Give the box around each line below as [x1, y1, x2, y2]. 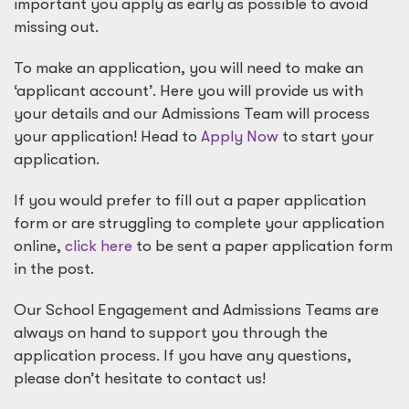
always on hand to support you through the [14, 324, 328, 341]
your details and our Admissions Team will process [14, 105, 370, 122]
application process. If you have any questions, [14, 347, 351, 364]
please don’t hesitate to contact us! [14, 370, 266, 387]
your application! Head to [14, 128, 201, 145]
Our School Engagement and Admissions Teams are [14, 301, 379, 319]
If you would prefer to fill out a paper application [14, 192, 366, 209]
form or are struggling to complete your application [14, 215, 384, 232]
